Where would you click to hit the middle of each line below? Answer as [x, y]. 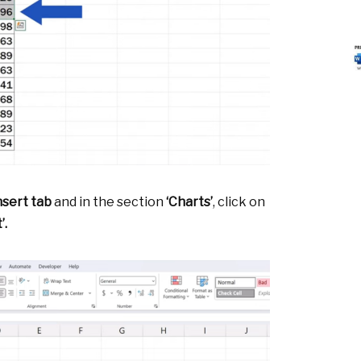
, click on [239, 202]
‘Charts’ [189, 202]
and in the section [109, 202]
